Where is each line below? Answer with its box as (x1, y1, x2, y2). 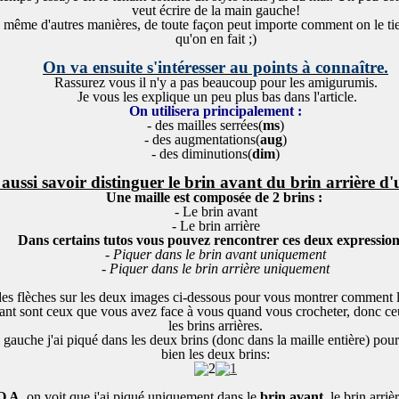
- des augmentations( (144, 132, 260, 147)
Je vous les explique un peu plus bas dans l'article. (74, 89, 357, 104)
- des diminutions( (151, 146, 252, 161)
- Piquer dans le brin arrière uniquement (102, 261, 330, 276)
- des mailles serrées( (147, 118, 263, 133)
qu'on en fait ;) (175, 31, 256, 46)
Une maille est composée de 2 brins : (105, 190, 326, 205)
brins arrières (187, 318, 259, 333)
